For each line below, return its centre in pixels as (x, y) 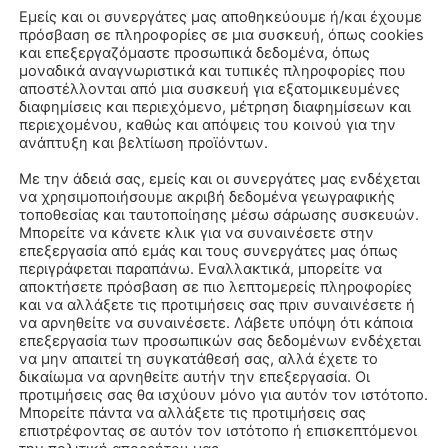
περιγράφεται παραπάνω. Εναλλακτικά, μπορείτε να (200, 269)
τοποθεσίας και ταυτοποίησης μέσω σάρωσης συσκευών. (219, 215)
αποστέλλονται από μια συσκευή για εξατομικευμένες (209, 89)
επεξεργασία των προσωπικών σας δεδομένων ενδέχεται (220, 341)
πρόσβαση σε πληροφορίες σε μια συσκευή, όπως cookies (221, 35)
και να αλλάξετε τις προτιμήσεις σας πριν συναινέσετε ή (217, 305)
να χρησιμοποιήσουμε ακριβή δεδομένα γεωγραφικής (207, 197)
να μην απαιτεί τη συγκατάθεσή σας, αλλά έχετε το (198, 359)
